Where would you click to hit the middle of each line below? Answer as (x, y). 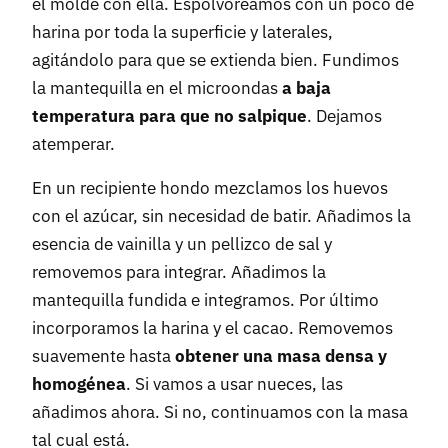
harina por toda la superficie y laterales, (182, 32)
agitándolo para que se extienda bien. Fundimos (215, 60)
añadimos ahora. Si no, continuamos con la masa (220, 412)
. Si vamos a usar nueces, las (234, 384)
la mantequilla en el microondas (157, 88)
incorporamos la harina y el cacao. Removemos (212, 328)
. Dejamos (344, 116)
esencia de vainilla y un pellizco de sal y (182, 244)
